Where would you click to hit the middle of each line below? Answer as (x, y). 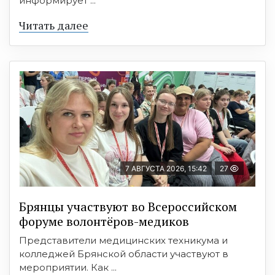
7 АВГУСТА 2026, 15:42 (166, 169)
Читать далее (54, 25)
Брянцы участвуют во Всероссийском (128, 207)
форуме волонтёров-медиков (104, 222)
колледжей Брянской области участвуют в (124, 254)
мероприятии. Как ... (68, 268)
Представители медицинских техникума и (123, 241)
